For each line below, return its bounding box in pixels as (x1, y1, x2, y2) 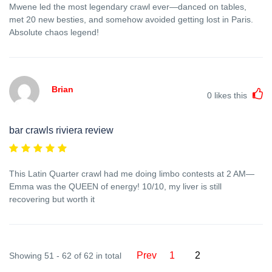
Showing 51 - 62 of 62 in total (9, 250, 121, 260)
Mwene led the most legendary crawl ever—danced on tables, (9, 1, 246, 12)
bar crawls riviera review (9, 124, 114, 135)
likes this (212, 90, 250, 100)
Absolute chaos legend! (9, 27, 99, 37)
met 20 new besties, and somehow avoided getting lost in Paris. (9, 14, 253, 24)
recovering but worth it (9, 194, 95, 204)
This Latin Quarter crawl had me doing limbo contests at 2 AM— (9, 168, 254, 178)
